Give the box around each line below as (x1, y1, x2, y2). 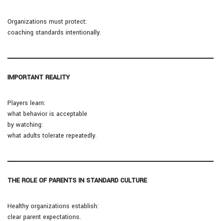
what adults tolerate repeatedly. (7, 131, 97, 141)
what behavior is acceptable (7, 110, 87, 119)
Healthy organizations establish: (7, 202, 99, 211)
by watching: (7, 120, 43, 130)
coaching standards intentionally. (7, 28, 101, 37)
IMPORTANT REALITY (7, 73, 70, 82)
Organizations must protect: (7, 17, 87, 27)
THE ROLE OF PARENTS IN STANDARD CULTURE (7, 176, 147, 185)
